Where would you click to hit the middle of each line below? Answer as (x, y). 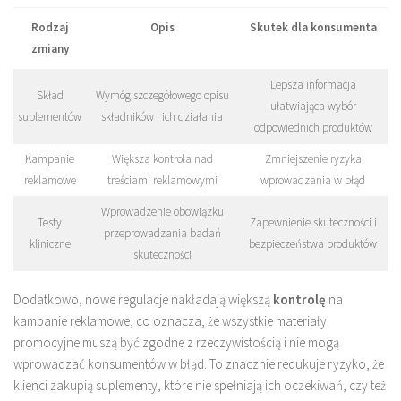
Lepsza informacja (313, 85)
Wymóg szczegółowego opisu (162, 96)
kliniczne (50, 244)
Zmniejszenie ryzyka (313, 159)
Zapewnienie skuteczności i (313, 223)
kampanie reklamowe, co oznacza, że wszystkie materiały (170, 321)
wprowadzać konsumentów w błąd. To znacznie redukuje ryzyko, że (199, 364)
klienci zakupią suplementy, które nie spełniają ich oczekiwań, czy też (200, 386)
